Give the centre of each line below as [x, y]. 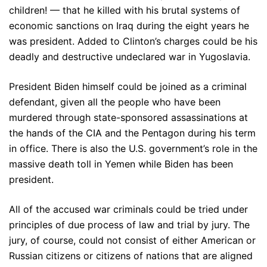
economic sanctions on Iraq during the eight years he [129, 26]
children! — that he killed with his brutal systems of [125, 10]
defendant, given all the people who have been [115, 102]
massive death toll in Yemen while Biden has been [121, 164]
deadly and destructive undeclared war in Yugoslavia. [131, 57]
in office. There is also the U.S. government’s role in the [133, 148]
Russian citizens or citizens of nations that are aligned [131, 256]
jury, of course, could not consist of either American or [132, 240]
